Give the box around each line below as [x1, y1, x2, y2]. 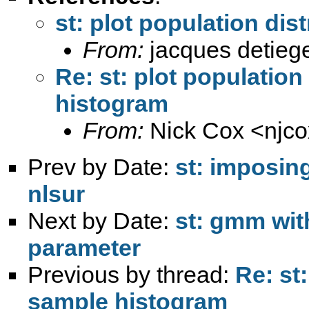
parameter [28, 234, 141, 261]
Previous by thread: [28, 261, 235, 288]
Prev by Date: [28, 153, 175, 180]
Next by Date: [28, 207, 175, 234]
